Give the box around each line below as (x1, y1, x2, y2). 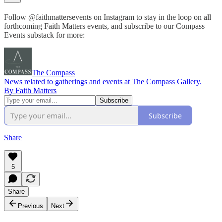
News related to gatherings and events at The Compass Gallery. (4, 77, 202, 86)
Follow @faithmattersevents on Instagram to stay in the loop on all (4, 13, 211, 22)
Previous (18, 202, 43, 210)
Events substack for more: (4, 31, 85, 40)
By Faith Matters (4, 86, 56, 95)
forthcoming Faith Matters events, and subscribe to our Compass (4, 22, 205, 31)
